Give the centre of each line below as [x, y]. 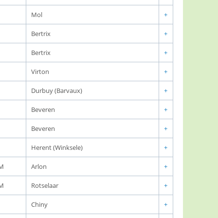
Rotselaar [45, 185]
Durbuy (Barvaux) [57, 91]
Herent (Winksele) [57, 147]
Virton [40, 72]
